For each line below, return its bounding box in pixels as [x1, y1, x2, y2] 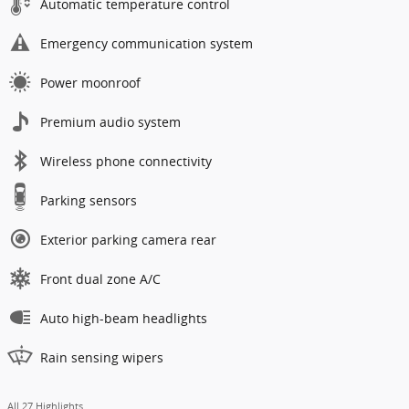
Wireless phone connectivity [40, 152, 212, 171]
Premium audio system [40, 113, 181, 131]
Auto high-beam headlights [40, 309, 207, 328]
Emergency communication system [40, 35, 253, 53]
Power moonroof [40, 74, 141, 92]
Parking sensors [40, 192, 137, 210]
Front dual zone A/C [40, 270, 161, 288]
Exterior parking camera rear [40, 231, 216, 249]
